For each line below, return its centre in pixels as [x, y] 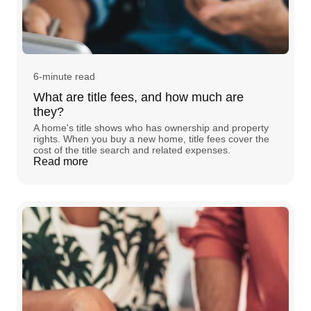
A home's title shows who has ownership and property [151, 127]
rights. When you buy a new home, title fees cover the [151, 138]
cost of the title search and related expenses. [132, 150]
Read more [61, 161]
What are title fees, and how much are [138, 97]
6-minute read [64, 76]
